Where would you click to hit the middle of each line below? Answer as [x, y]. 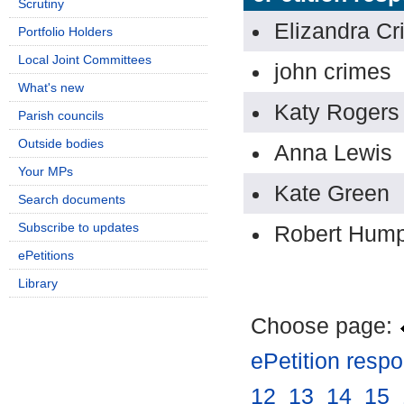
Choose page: [325, 326]
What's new [51, 87]
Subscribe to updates [78, 227]
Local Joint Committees [85, 60]
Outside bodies [61, 143]
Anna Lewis [333, 152]
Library [38, 283]
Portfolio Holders [65, 32]
